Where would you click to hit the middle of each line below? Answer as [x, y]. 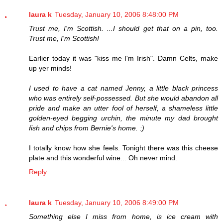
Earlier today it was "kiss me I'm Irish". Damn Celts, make [123, 58]
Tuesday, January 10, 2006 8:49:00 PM [117, 202]
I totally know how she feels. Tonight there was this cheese [123, 148]
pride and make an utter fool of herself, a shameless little [123, 108]
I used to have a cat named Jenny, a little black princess [123, 88]
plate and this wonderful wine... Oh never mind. [103, 158]
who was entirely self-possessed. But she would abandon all [123, 98]
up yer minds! [50, 68]
